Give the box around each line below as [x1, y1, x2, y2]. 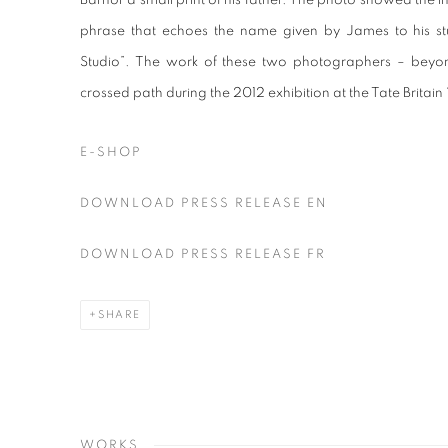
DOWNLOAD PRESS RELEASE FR [80, 248, 326, 261]
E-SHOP [80, 146, 142, 159]
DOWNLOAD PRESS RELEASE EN [80, 197, 328, 210]
